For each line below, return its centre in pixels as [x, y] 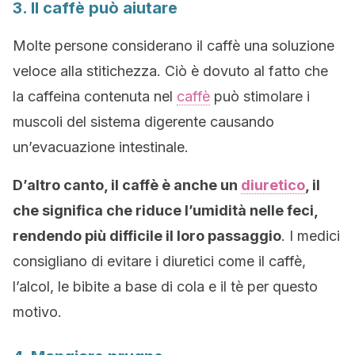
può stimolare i [260, 96]
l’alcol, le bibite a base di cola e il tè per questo [165, 286]
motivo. [37, 312]
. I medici [311, 236]
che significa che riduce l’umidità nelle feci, [165, 210]
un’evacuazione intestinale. [101, 147]
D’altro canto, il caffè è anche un [127, 185]
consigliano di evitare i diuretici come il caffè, [159, 261]
